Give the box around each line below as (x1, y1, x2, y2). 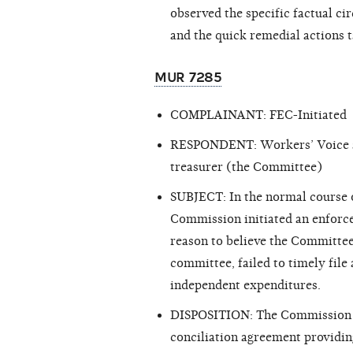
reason (170, 234, 208, 249)
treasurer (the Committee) (170, 160, 322, 175)
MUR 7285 (154, 69, 221, 87)
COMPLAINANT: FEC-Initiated (170, 108, 347, 123)
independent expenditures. (170, 278, 321, 293)
